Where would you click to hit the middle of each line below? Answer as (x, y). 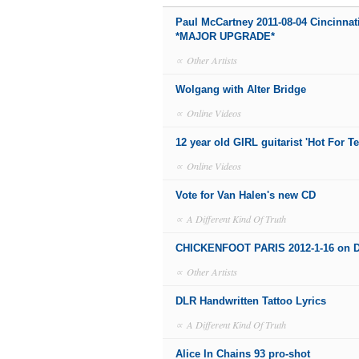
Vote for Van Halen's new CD (246, 195)
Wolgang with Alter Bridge (241, 89)
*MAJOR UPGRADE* (225, 36)
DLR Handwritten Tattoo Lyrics (251, 301)
